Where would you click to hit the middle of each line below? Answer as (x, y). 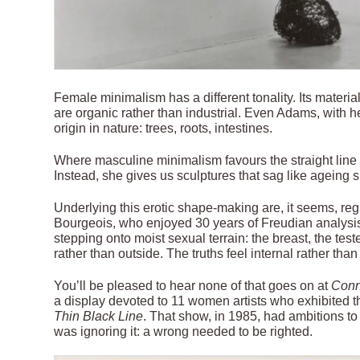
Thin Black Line (99, 316)
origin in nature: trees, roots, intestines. (164, 129)
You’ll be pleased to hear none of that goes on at (193, 285)
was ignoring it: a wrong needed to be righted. (184, 331)
